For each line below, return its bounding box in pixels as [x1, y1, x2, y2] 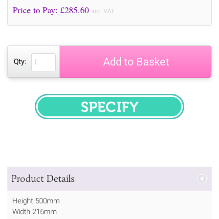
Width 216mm [12, 207, 57, 216]
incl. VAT [91, 7, 114, 15]
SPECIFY [109, 107, 150, 119]
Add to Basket [103, 55, 169, 68]
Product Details [11, 172, 75, 184]
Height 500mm [12, 196, 60, 205]
